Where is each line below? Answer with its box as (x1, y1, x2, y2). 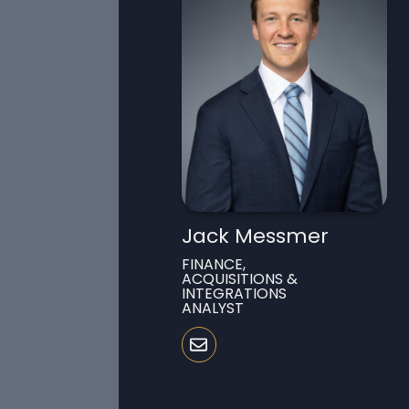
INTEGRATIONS (181, 283, 287, 305)
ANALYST (181, 298, 244, 320)
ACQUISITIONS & (181, 268, 298, 290)
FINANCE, (181, 254, 246, 276)
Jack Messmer (181, 222, 329, 251)
